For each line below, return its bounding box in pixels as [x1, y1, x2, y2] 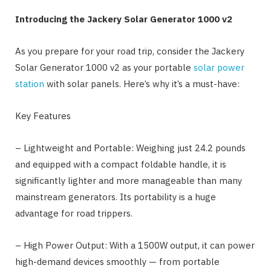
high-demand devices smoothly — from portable [15, 256, 220, 268]
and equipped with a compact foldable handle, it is [15, 158, 226, 171]
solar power [194, 62, 244, 74]
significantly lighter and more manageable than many [15, 175, 242, 187]
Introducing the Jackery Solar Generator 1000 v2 [15, 13, 232, 25]
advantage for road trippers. [15, 207, 132, 220]
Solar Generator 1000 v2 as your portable [15, 62, 194, 74]
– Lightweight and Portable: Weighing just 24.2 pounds [15, 142, 246, 154]
